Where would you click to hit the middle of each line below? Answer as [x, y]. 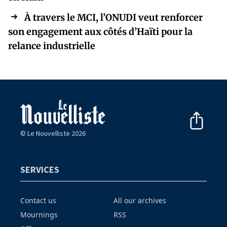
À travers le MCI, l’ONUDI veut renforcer [113, 17]
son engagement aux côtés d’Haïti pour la [100, 31]
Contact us [38, 201]
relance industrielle [52, 46]
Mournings [39, 215]
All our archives [140, 201]
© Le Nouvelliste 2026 [53, 134]
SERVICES [40, 170]
